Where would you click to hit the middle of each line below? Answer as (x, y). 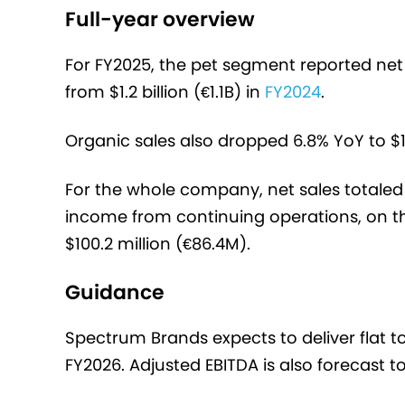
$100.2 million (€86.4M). (158, 244)
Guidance (115, 293)
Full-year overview (162, 20)
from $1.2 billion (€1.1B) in (165, 92)
